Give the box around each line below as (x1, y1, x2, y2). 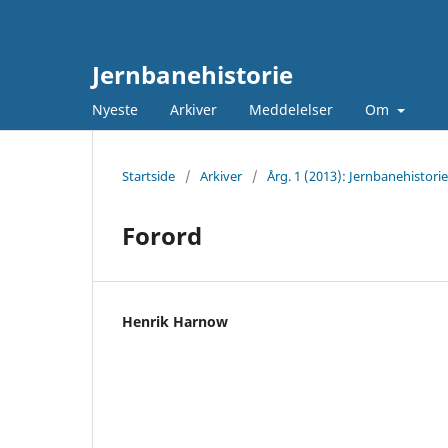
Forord (122, 218, 202, 252)
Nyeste (92, 99, 138, 119)
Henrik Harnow (122, 311, 228, 331)
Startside (122, 166, 175, 185)
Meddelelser (249, 99, 333, 119)
